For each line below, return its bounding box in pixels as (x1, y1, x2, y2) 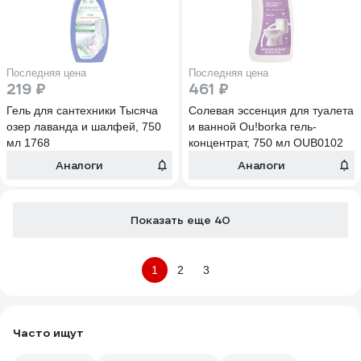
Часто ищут (13, 326, 84, 340)
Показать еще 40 (131, 213, 230, 227)
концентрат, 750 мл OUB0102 (189, 136, 343, 149)
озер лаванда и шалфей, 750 (6, 120, 161, 133)
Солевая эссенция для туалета (189, 104, 354, 117)
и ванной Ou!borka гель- (189, 120, 317, 133)
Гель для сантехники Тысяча (6, 104, 158, 117)
